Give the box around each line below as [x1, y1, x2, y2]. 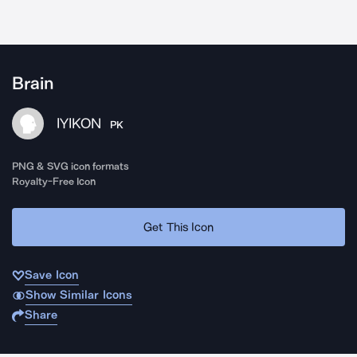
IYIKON [57, 115, 101, 132]
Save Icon [25, 268, 79, 282]
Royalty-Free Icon [12, 175, 96, 187]
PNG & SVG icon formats [12, 160, 130, 172]
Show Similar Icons [25, 288, 132, 302]
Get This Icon [143, 219, 214, 234]
